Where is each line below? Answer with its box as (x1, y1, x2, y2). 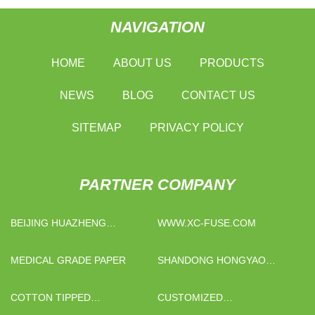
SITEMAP (71, 121, 122, 134)
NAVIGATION (110, 18, 205, 36)
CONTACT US (181, 89, 255, 101)
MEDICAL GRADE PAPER (11, 254, 126, 266)
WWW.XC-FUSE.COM (157, 217, 256, 229)
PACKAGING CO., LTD (157, 270, 259, 282)
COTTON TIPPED (11, 291, 91, 303)
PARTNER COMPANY (79, 175, 236, 193)
